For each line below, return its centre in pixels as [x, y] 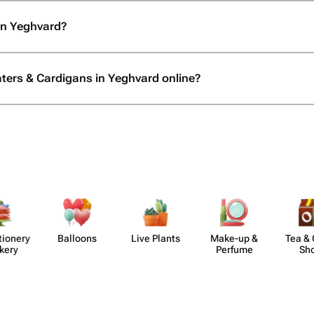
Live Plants [156, 238]
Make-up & [234, 238]
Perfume [234, 250]
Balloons [77, 238]
